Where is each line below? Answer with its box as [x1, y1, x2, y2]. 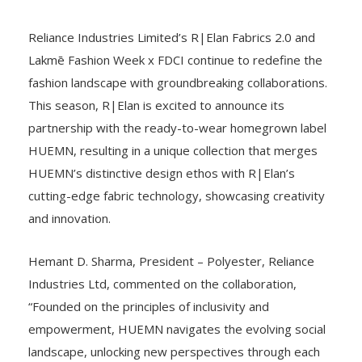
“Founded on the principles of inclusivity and [28, 297, 269, 314]
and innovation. [28, 209, 111, 226]
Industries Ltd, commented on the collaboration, [28, 275, 297, 292]
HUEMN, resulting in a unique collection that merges [28, 141, 318, 158]
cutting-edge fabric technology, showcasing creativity [28, 187, 325, 204]
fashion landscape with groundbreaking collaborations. [28, 74, 327, 90]
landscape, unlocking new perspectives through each [28, 343, 320, 360]
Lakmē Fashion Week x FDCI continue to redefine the [28, 51, 322, 68]
